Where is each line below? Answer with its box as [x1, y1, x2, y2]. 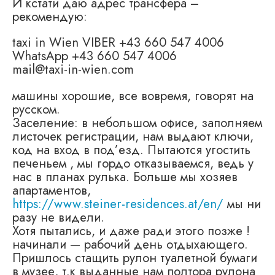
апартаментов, [12, 180, 91, 199]
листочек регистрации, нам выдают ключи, [12, 126, 254, 145]
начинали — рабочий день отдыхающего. [12, 234, 248, 254]
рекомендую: [12, 7, 87, 26]
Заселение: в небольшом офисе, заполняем [12, 113, 262, 132]
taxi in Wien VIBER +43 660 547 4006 [12, 33, 224, 52]
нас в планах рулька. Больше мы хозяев [12, 167, 238, 186]
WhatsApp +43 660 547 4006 [12, 47, 177, 66]
